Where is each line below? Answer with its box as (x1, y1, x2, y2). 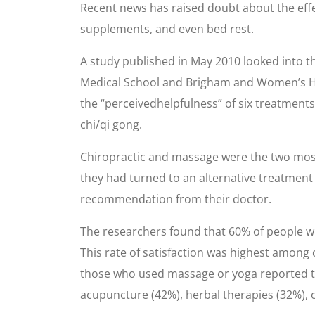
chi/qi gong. (80, 117, 142, 132)
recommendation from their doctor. (80, 191, 271, 207)
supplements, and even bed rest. (80, 21, 254, 37)
